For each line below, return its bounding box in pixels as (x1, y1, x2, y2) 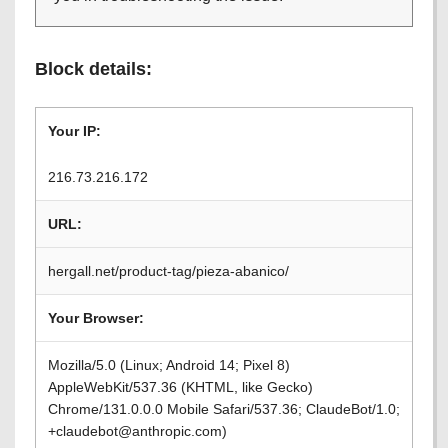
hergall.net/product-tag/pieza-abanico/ (48, 263, 289, 279)
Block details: (35, 59, 152, 79)
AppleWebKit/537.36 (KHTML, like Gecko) (48, 379, 313, 395)
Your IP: (48, 123, 101, 139)
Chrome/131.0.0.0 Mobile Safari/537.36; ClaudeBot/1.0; (48, 401, 400, 417)
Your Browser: (48, 310, 144, 326)
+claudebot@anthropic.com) (48, 423, 227, 439)
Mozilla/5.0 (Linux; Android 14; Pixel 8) (48, 357, 290, 373)
